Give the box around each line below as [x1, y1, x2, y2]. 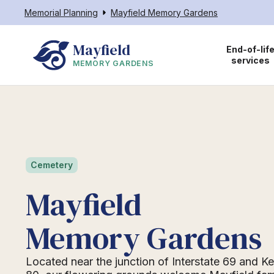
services [231, 55, 270, 65]
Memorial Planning [24, 7, 98, 18]
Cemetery [31, 160, 73, 171]
